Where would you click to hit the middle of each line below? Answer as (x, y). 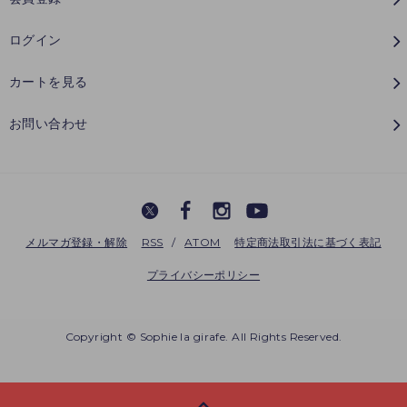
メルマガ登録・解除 (77, 242)
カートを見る (49, 81)
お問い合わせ (49, 123)
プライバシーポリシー (203, 274)
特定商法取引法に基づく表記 (308, 242)
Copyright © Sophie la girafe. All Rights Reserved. (203, 336)
